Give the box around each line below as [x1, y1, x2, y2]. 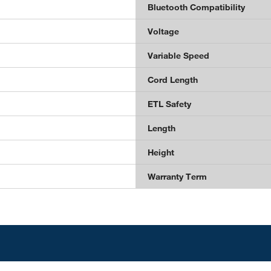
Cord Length [148, 74, 198, 85]
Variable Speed [148, 50, 209, 60]
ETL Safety [148, 99, 191, 109]
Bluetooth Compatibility [148, 2, 245, 12]
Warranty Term [148, 171, 207, 181]
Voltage [148, 26, 179, 36]
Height [148, 147, 174, 157]
